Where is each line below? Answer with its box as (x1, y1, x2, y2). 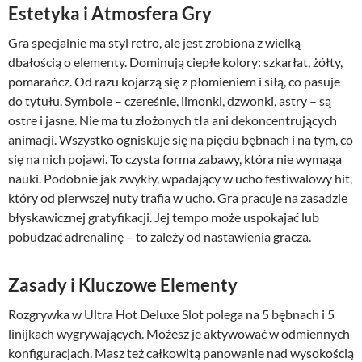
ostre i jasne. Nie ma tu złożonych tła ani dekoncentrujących (8, 112, 337, 128)
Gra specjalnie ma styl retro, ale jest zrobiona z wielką (8, 35, 301, 51)
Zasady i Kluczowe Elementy (8, 274, 238, 297)
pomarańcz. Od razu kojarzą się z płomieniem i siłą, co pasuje (8, 74, 340, 90)
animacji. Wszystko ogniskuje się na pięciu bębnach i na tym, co (8, 132, 353, 148)
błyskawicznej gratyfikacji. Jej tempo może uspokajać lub (8, 209, 319, 225)
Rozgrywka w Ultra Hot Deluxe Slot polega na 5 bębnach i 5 (8, 306, 335, 322)
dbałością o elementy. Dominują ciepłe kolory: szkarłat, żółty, (8, 54, 343, 70)
